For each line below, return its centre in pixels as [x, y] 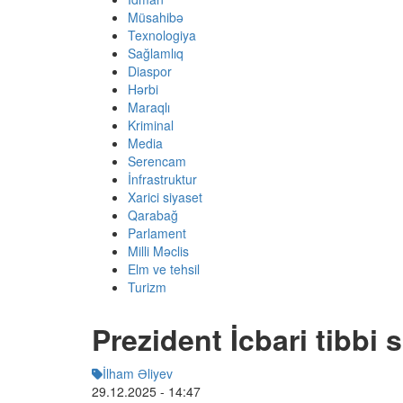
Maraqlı [149, 107]
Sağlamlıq [156, 54]
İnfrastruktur [162, 179]
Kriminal [151, 125]
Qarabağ [153, 215]
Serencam [157, 161]
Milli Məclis [158, 251]
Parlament [157, 233]
